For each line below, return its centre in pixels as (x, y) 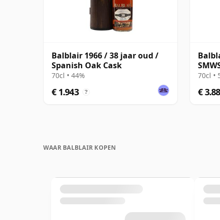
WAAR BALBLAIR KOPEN (80, 147)
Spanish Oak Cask (87, 65)
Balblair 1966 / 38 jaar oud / (105, 55)
